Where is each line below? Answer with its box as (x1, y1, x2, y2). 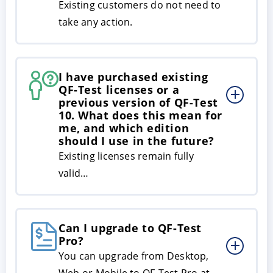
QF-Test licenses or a (58, 82, 180, 97)
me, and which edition (58, 120, 190, 135)
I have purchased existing (58, 69, 208, 84)
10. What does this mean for (58, 107, 222, 122)
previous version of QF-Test (58, 94, 218, 110)
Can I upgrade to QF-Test (58, 220, 202, 235)
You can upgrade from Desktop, (58, 249, 209, 263)
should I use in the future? (58, 133, 214, 148)
